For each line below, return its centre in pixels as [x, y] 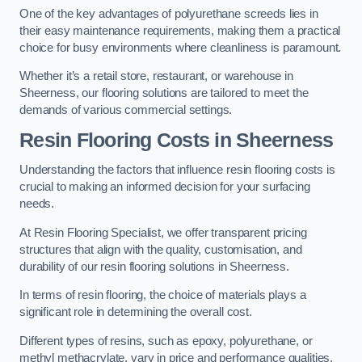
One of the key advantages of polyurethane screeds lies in [169, 13]
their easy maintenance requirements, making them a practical [180, 30]
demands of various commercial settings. [126, 110]
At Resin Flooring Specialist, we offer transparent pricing [163, 232]
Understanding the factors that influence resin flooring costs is [177, 170]
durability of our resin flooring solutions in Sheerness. [154, 266]
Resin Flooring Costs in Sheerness [177, 140]
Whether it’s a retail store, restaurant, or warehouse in [156, 76]
